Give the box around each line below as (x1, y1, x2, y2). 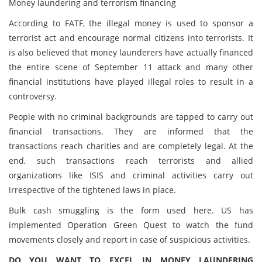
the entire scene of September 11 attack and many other (9, 61, 253, 73)
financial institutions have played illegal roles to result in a (9, 76, 253, 87)
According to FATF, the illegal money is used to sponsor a (9, 18, 253, 29)
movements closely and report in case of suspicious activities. (9, 234, 250, 245)
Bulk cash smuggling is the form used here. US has (9, 205, 253, 216)
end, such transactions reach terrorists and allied (9, 155, 253, 166)
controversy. (9, 91, 57, 102)
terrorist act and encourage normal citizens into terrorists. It (9, 32, 253, 43)
